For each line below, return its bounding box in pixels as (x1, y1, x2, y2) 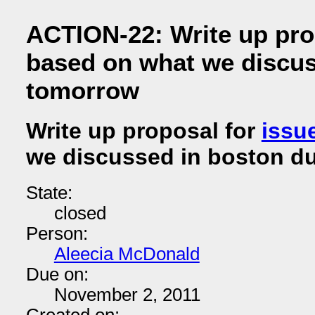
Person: (25, 224, 88, 243)
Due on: (25, 264, 89, 284)
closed (53, 203, 106, 223)
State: (25, 183, 72, 202)
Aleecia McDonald (53, 244, 200, 264)
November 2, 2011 (53, 285, 200, 304)
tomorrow (25, 76, 139, 104)
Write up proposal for (25, 118, 262, 144)
